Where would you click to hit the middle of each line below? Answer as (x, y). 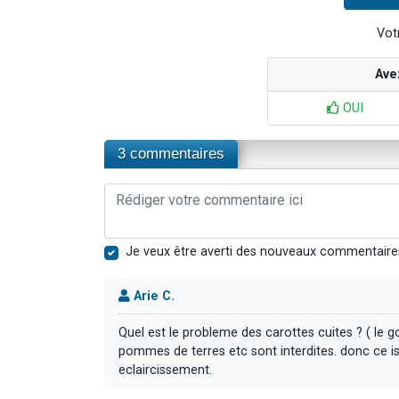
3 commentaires (171, 153)
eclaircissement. (165, 370)
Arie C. (152, 296)
